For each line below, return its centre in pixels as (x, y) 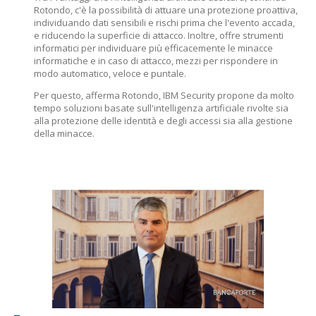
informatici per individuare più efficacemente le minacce (153, 48)
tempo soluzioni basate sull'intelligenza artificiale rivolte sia (161, 108)
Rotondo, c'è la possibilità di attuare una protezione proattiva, (166, 10)
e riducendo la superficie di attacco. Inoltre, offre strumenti (159, 35)
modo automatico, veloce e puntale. (110, 73)
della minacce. (64, 133)
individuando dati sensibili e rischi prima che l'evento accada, (164, 23)
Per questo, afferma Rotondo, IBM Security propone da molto (164, 95)
